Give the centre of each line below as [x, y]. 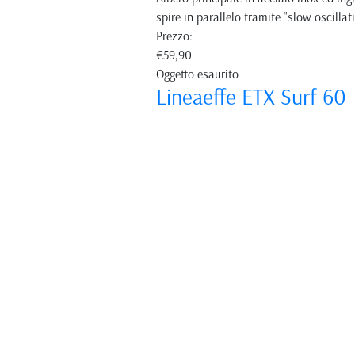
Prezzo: [174, 36]
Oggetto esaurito [197, 74]
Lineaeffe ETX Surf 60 [251, 97]
